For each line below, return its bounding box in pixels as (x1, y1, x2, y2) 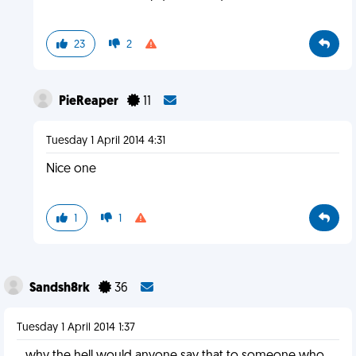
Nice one (45, 163, 96, 176)
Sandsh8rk (29, 282, 92, 295)
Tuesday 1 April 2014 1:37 (17, 322, 135, 334)
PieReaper (58, 95, 121, 108)
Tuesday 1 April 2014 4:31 (45, 135, 165, 147)
